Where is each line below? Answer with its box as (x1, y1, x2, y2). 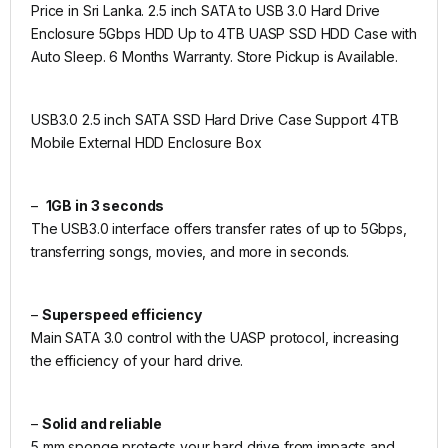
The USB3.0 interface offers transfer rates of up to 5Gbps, (31, 219, 407, 237)
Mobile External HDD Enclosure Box (31, 133, 262, 151)
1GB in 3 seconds (45, 196, 165, 214)
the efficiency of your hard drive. (31, 351, 244, 369)
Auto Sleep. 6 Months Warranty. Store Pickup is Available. (31, 47, 399, 65)
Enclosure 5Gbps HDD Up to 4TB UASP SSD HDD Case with (31, 24, 417, 42)
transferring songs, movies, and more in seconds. (31, 242, 350, 260)
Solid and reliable (41, 414, 163, 432)
